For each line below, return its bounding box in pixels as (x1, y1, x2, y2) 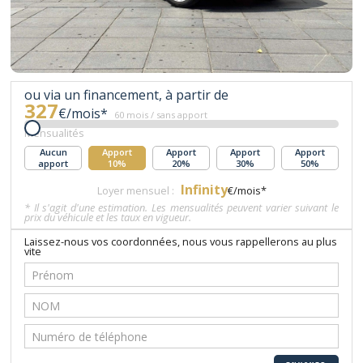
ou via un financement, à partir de (24, 86, 229, 105)
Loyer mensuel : (96, 183, 174, 199)
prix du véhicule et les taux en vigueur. (24, 210, 192, 225)
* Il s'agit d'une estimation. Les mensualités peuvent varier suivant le (24, 200, 339, 216)
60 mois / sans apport (114, 109, 208, 122)
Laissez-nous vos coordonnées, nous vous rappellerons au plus (24, 234, 338, 250)
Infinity (180, 181, 228, 199)
